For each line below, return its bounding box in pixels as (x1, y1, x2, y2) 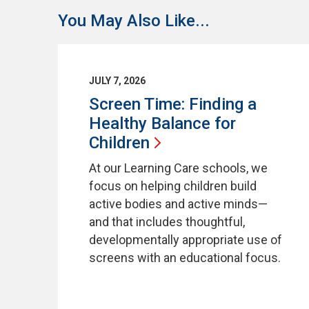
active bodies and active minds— (89, 196, 268, 211)
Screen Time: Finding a (89, 94, 257, 114)
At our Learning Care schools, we (89, 160, 268, 175)
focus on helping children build (89, 178, 257, 193)
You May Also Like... (58, 10, 210, 30)
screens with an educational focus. (89, 250, 281, 265)
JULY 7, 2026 (89, 74, 146, 86)
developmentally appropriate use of (89, 232, 282, 247)
